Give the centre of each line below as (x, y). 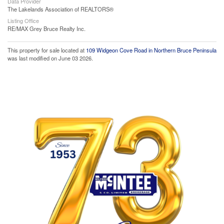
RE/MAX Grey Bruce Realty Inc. (46, 28)
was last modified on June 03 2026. (50, 58)
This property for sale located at (47, 50)
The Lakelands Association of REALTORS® (60, 9)
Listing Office (23, 20)
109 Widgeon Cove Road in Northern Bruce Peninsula (151, 50)
